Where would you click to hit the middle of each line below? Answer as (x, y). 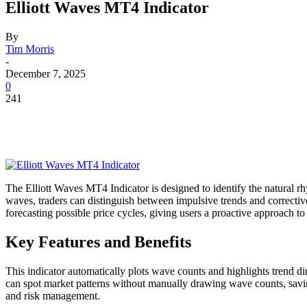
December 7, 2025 (46, 73)
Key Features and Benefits (98, 242)
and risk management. (53, 295)
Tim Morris (30, 49)
